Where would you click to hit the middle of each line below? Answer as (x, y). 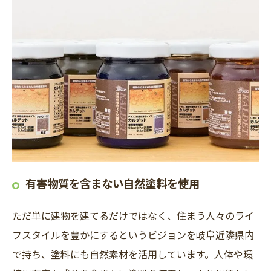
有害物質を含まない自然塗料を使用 (113, 183)
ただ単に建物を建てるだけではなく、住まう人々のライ (133, 215)
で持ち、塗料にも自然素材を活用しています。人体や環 (132, 254)
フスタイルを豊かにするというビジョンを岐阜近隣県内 (133, 234)
